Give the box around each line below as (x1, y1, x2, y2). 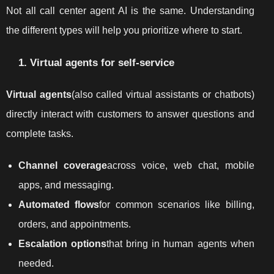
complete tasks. (6, 128, 73, 139)
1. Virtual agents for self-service (18, 56, 174, 68)
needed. (18, 257, 54, 268)
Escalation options (18, 238, 107, 249)
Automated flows (18, 199, 100, 210)
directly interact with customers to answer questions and (6, 108, 254, 119)
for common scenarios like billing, (99, 199, 254, 210)
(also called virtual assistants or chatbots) (71, 89, 254, 100)
